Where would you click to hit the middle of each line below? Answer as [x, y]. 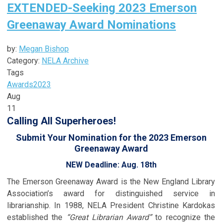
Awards [20, 84]
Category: [24, 60]
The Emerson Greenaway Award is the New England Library [111, 181]
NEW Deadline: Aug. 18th [111, 165]
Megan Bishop [44, 49]
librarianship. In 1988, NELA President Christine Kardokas [111, 205]
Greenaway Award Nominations [91, 25]
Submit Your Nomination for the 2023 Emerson [111, 137]
